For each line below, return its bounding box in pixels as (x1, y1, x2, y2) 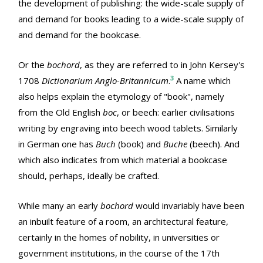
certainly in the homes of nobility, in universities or (18, 231, 220, 244)
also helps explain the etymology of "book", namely (18, 90, 224, 103)
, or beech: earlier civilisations (117, 106, 235, 119)
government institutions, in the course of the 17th (18, 247, 220, 259)
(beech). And (187, 138, 240, 150)
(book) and (116, 138, 163, 150)
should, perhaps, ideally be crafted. (18, 170, 159, 182)
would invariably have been (133, 200, 244, 212)
